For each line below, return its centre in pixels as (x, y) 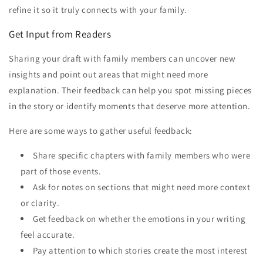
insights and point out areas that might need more (109, 74)
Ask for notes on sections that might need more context (142, 187)
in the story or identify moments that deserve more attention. (130, 106)
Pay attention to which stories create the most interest (141, 250)
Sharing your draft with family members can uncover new (122, 58)
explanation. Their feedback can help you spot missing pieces (131, 90)
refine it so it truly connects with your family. (98, 9)
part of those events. (61, 171)
